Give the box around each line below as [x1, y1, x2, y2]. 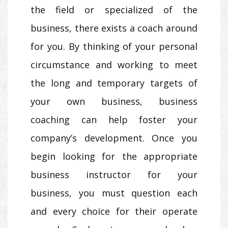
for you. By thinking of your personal [31, 40, 197, 53]
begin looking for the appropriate [31, 150, 197, 163]
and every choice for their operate [31, 205, 197, 218]
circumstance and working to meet [31, 59, 197, 71]
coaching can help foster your [31, 113, 197, 126]
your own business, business [31, 95, 197, 108]
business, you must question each [31, 187, 197, 199]
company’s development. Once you [31, 132, 197, 145]
